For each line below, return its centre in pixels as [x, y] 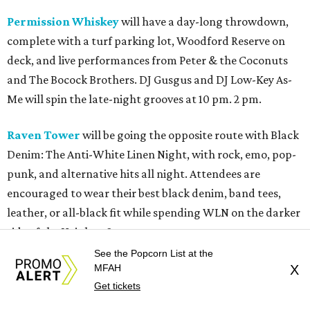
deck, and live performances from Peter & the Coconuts [147, 60]
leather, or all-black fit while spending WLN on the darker [154, 212]
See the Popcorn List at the [154, 253]
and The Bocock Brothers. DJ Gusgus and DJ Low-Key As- [149, 79]
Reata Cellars [44, 267]
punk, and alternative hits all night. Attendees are [134, 173]
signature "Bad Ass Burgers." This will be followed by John [152, 287]
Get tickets [117, 286]
